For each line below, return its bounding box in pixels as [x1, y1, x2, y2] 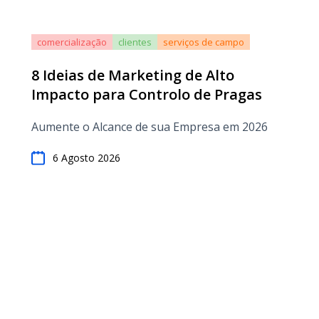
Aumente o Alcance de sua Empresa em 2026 [31, 119, 268, 135]
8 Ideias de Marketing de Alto [31, 66, 234, 85]
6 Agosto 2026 [53, 151, 120, 164]
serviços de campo [163, 36, 244, 48]
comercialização [37, 36, 107, 48]
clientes [118, 36, 152, 48]
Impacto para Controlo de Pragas [31, 85, 262, 104]
